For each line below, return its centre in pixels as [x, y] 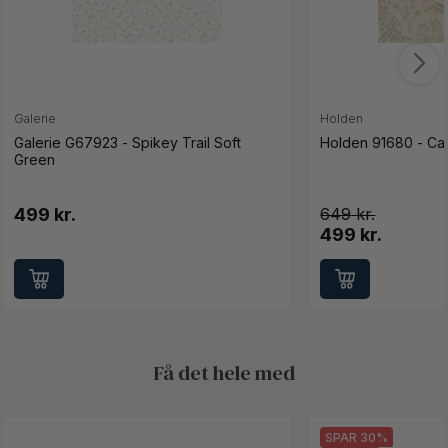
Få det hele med [224, 373]
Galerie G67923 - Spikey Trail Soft [128, 142]
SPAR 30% [357, 438]
